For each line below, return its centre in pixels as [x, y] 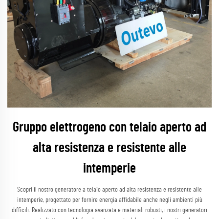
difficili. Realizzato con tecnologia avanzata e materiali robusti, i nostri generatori [109, 210]
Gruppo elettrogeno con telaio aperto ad [109, 128]
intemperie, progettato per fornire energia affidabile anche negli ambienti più [109, 200]
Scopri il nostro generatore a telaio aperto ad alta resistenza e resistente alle [109, 190]
